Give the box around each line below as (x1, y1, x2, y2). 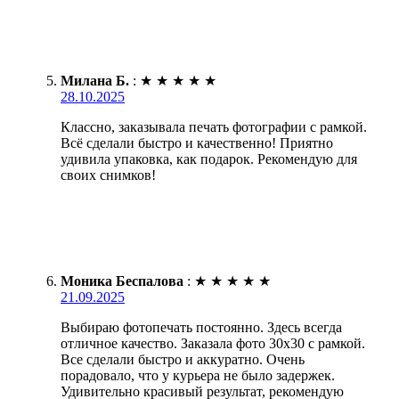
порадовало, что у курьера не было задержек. (61, 367, 335, 383)
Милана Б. (61, 72, 129, 88)
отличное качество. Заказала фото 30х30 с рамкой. (61, 335, 365, 351)
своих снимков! (61, 167, 156, 183)
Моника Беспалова (61, 273, 183, 289)
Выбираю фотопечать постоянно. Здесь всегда (61, 319, 342, 335)
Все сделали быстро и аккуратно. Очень (61, 351, 305, 367)
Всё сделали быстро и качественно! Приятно (61, 134, 333, 151)
